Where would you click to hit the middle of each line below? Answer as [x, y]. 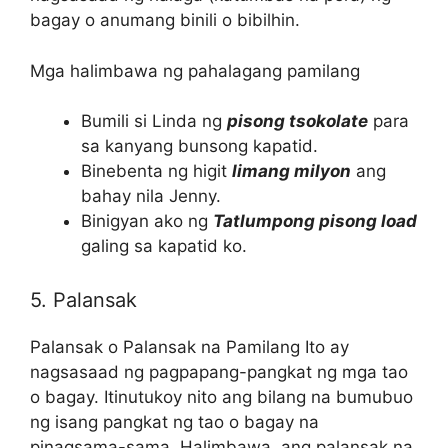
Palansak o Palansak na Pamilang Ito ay [189, 346]
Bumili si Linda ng [154, 121]
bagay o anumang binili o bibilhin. [165, 20]
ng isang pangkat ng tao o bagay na [174, 421]
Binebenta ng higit [156, 171]
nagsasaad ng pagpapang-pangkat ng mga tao [219, 371]
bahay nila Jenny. [151, 196]
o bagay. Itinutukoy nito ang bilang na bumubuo [221, 396]
